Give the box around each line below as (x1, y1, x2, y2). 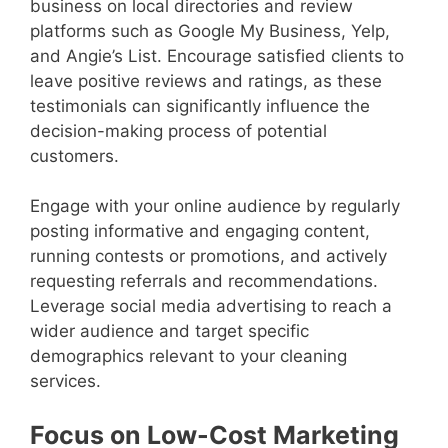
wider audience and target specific (30, 321, 309, 342)
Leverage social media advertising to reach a (30, 296, 392, 317)
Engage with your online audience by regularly (30, 196, 400, 217)
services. (30, 371, 101, 392)
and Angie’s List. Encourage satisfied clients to (30, 45, 404, 66)
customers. (30, 145, 119, 166)
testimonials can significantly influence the (30, 95, 370, 116)
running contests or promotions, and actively (30, 246, 387, 267)
